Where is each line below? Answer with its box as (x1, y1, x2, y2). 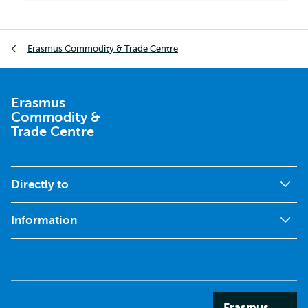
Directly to (11, 177, 69, 191)
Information (11, 213, 77, 227)
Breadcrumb (11, 31, 73, 44)
